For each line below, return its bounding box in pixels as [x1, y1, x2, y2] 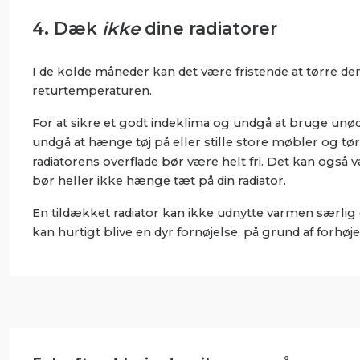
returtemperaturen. [31, 83, 152, 98]
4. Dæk [31, 17, 102, 39]
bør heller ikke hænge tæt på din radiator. [31, 173, 286, 188]
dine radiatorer [139, 17, 282, 39]
